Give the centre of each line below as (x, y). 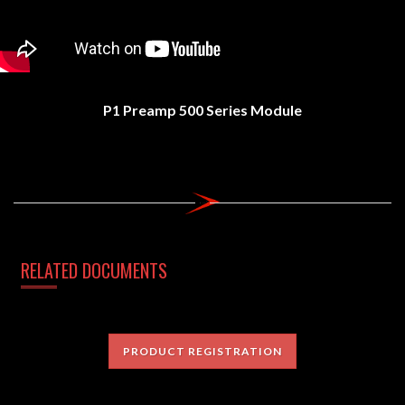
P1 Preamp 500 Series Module (202, 110)
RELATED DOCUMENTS (94, 271)
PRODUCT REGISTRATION (202, 352)
